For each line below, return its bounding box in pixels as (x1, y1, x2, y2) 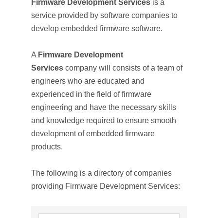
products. (31, 143, 63, 151)
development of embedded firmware (31, 129, 155, 138)
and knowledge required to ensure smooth (31, 116, 176, 125)
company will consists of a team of (65, 64, 182, 72)
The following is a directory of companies (31, 169, 172, 177)
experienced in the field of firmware (31, 90, 151, 98)
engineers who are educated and (31, 77, 145, 85)
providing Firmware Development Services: (31, 182, 180, 190)
